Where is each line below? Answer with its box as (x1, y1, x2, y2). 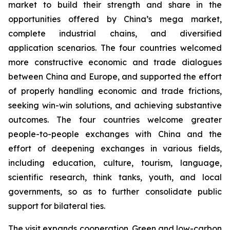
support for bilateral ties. (8, 201, 105, 212)
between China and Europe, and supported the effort (8, 71, 222, 82)
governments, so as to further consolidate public (8, 186, 222, 197)
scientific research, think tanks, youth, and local (8, 172, 222, 183)
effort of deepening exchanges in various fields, (8, 143, 222, 154)
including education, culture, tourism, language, (8, 158, 222, 168)
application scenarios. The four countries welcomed (8, 43, 222, 53)
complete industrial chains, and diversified (8, 28, 222, 39)
